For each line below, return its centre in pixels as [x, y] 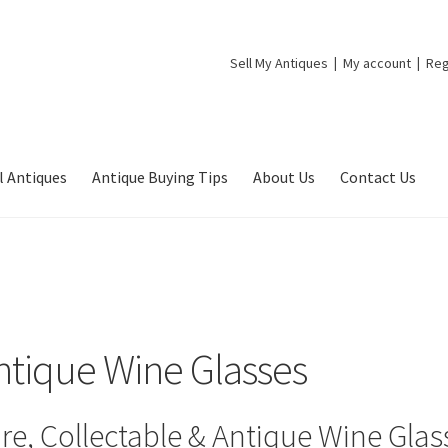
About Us [284, 176]
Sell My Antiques [279, 62]
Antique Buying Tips [160, 176]
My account [377, 62]
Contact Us [378, 176]
